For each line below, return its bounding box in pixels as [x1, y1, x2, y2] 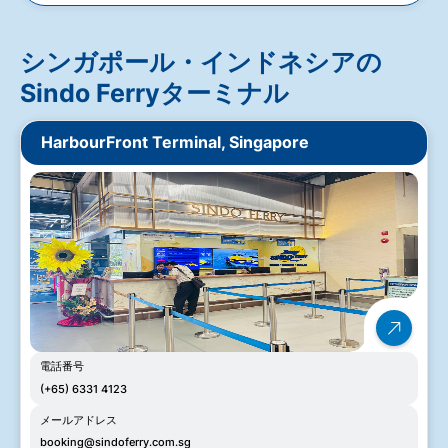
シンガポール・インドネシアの [20, 46, 382, 77]
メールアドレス [39, 412, 117, 427]
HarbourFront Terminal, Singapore [41, 133, 310, 153]
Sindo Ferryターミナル [20, 77, 289, 108]
